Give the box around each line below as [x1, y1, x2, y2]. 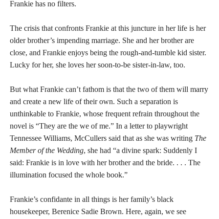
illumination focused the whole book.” [10, 171, 128, 179]
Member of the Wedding [10, 146, 84, 154]
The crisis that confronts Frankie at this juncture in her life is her [10, 24, 206, 32]
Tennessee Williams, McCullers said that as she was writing [10, 134, 195, 142]
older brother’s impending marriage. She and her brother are [10, 36, 194, 44]
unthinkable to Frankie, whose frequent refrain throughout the [10, 109, 199, 118]
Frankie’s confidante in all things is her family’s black [10, 195, 174, 203]
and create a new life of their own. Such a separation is [10, 97, 178, 106]
